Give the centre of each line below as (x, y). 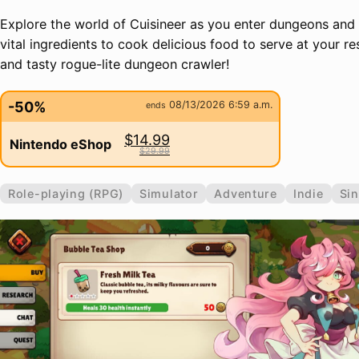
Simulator (169, 194)
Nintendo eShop (61, 144)
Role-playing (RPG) (66, 194)
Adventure (246, 194)
